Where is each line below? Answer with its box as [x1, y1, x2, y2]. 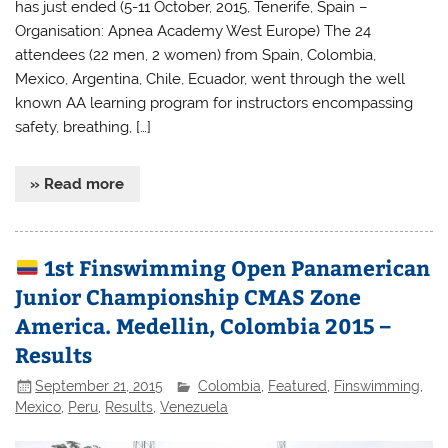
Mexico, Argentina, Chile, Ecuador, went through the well [15, 70, 406, 89]
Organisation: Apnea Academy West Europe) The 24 [15, 22, 372, 41]
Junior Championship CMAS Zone [15, 282, 362, 312]
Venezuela [160, 399, 229, 416]
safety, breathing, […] [15, 118, 152, 137]
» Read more [30, 174, 125, 193]
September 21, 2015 [35, 377, 164, 394]
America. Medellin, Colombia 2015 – [15, 311, 392, 341]
